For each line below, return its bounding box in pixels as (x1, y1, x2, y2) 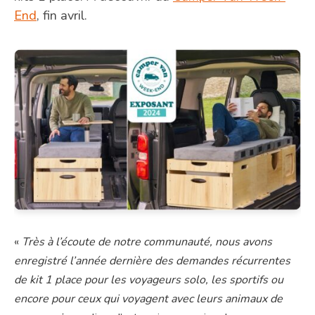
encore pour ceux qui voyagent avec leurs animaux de (14, 291, 283, 307)
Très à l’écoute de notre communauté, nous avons (22, 234, 272, 250)
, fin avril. (37, 6, 87, 24)
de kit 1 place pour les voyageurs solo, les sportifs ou (14, 272, 283, 288)
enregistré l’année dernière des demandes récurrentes (14, 253, 290, 269)
